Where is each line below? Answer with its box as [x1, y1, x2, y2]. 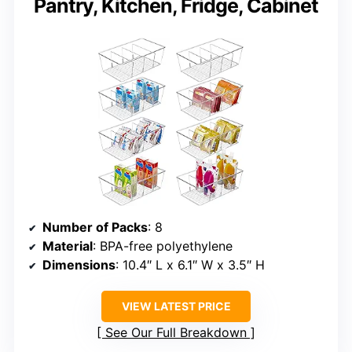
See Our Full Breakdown [105, 324, 247, 340]
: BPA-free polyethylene [93, 237, 233, 254]
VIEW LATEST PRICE [121, 299, 231, 313]
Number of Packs [42, 218, 148, 235]
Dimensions [42, 256, 115, 273]
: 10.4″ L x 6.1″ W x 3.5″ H [115, 256, 265, 273]
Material [42, 237, 93, 254]
